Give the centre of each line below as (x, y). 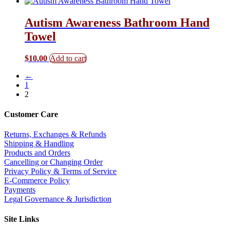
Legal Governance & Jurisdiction (58, 199)
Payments (20, 190)
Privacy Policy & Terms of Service (60, 171)
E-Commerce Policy (37, 181)
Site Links (22, 219)
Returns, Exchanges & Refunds (55, 135)
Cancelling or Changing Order (53, 162)
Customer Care (31, 114)
